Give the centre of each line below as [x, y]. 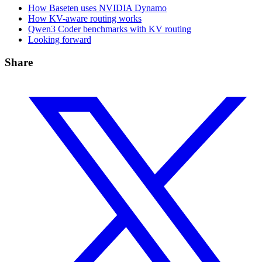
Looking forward [60, 40]
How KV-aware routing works [85, 19]
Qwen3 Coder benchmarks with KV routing [110, 29]
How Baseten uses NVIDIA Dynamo [97, 8]
